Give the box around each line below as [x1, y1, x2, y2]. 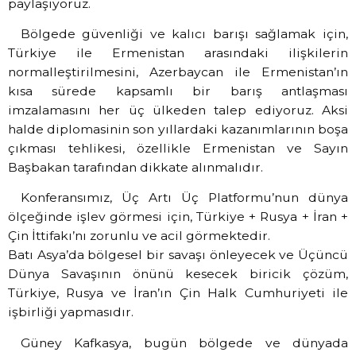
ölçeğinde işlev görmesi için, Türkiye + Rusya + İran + [8, 209, 348, 225]
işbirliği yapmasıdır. [8, 304, 133, 320]
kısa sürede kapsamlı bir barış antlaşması [8, 83, 348, 99]
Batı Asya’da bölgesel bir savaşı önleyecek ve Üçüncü [8, 247, 348, 263]
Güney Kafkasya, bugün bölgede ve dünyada [20, 335, 348, 350]
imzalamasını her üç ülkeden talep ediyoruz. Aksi [8, 102, 348, 118]
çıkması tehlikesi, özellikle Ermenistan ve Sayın [8, 140, 348, 156]
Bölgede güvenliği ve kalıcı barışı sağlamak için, [20, 25, 348, 41]
